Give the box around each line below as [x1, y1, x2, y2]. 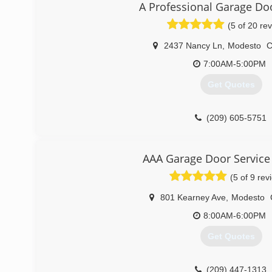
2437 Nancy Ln [163, 41, 222, 50]
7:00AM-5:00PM [203, 59, 266, 69]
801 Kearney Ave [160, 192, 226, 202]
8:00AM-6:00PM [203, 211, 266, 220]
